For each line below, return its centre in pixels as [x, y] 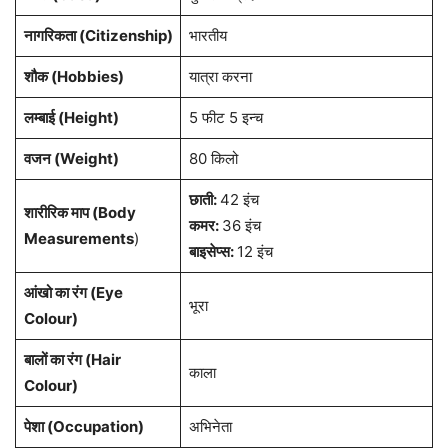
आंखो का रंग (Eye [73, 293]
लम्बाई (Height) [71, 118]
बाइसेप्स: [212, 252]
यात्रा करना [220, 77]
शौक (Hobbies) [73, 77]
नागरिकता [49, 36]
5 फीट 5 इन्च [225, 118]
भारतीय [207, 36]
